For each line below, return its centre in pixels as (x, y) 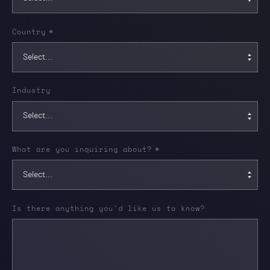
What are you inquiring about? (82, 150)
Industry (31, 91)
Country (29, 32)
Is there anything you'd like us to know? (108, 208)
